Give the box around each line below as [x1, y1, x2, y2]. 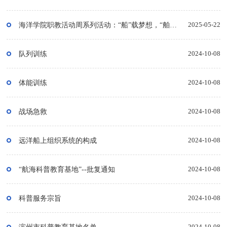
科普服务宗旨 [19, 194, 62, 203]
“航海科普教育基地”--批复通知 [19, 165, 116, 174]
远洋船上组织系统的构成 [19, 136, 97, 145]
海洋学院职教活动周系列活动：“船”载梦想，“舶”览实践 [170, 21, 177, 29]
